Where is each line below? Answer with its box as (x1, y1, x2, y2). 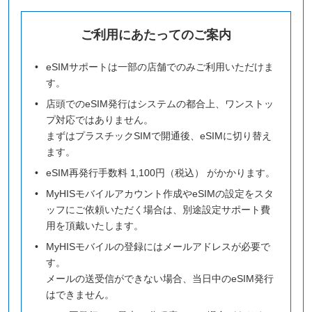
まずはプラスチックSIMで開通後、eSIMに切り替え (46, 130, 272, 141)
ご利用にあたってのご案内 (81, 27, 231, 42)
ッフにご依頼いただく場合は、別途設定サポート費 (46, 203, 271, 215)
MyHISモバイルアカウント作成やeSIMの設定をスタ (46, 187, 274, 199)
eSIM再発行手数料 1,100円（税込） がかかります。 (46, 166, 276, 178)
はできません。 (46, 288, 115, 300)
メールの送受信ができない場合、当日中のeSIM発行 (46, 272, 274, 284)
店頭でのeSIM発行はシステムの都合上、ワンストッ (46, 97, 274, 109)
